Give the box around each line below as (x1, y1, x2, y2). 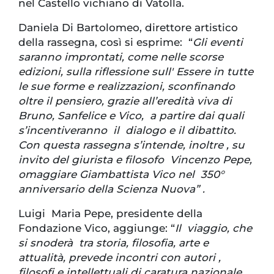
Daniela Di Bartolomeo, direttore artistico (18, 21, 238, 34)
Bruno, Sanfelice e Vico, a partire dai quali (18, 109, 244, 122)
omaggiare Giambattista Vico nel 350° (18, 168, 224, 181)
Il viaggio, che (175, 222, 252, 235)
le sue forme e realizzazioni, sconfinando (18, 80, 235, 93)
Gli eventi (193, 36, 243, 49)
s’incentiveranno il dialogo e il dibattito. (18, 124, 239, 137)
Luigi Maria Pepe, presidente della (18, 207, 202, 220)
